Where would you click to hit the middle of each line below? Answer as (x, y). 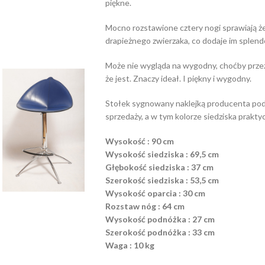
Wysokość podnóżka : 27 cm (160, 219)
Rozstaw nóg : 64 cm (145, 206)
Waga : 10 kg (130, 245)
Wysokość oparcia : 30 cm (155, 193)
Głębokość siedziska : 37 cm (160, 167)
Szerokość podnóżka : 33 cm (160, 232)
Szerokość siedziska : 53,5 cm (162, 180)
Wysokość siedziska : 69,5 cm (162, 154)
